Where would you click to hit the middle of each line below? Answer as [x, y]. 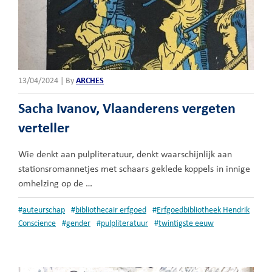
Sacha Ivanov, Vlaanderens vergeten [127, 109]
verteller [44, 128]
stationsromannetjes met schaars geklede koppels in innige [134, 169]
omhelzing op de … [55, 184]
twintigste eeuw [186, 223]
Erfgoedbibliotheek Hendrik [203, 210]
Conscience [37, 223]
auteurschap [44, 210]
